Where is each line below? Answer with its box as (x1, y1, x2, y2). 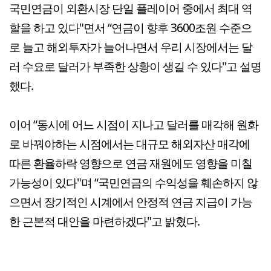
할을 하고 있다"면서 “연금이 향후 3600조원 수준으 (9, 19, 252, 36)
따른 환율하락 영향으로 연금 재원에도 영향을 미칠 (9, 154, 252, 171)
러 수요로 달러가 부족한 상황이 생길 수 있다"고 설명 (9, 57, 261, 74)
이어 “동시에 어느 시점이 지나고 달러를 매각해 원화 (9, 116, 258, 132)
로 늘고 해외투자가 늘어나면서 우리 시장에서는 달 (9, 38, 252, 55)
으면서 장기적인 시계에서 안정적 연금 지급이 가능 (9, 193, 252, 210)
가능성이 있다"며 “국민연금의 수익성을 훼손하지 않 (9, 174, 258, 191)
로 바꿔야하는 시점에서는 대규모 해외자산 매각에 (9, 135, 250, 152)
